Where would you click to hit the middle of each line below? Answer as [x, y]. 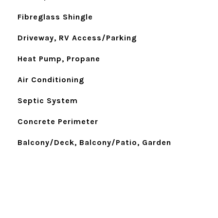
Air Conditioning [51, 80]
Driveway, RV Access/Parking [77, 38]
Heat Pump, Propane [59, 59]
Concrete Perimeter [58, 121]
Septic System [47, 100]
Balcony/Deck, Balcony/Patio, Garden [94, 142]
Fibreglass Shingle [55, 17]
